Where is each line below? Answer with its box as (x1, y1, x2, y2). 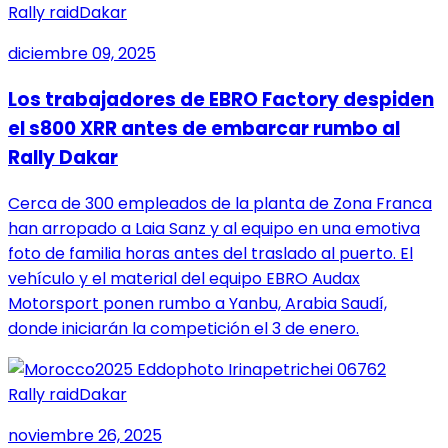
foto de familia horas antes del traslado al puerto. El (8, 241, 413, 265)
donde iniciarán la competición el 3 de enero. (8, 316, 359, 340)
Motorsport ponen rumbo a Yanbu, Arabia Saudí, (8, 291, 387, 315)
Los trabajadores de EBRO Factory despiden (8, 85, 434, 113)
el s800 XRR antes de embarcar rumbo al (8, 114, 400, 142)
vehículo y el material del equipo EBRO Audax (8, 266, 360, 290)
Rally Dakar (8, 143, 118, 171)
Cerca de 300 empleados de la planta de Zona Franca (8, 191, 432, 215)
